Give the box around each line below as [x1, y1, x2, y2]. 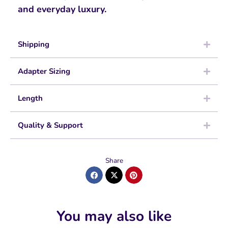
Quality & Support [18, 120, 83, 131]
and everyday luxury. [18, 3, 106, 15]
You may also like [56, 207, 172, 226]
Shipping [18, 39, 49, 50]
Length [18, 93, 43, 104]
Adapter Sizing [18, 66, 70, 77]
